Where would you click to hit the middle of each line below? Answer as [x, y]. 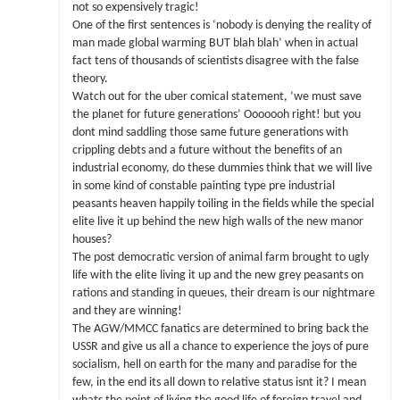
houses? [92, 239]
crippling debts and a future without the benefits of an [207, 150]
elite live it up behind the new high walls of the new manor [217, 221]
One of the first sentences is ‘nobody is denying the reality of [221, 25]
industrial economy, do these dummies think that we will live [222, 168]
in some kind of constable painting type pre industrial [203, 186]
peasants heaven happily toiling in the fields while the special [223, 204]
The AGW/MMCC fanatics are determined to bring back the [220, 329]
